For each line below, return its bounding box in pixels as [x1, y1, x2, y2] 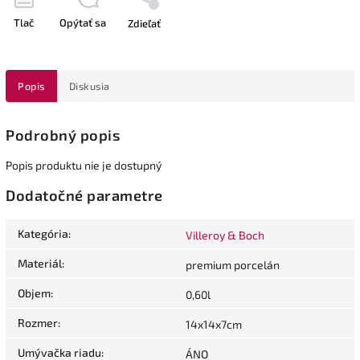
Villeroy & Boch [186, 228, 264, 243]
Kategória [18, 227, 68, 241]
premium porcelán [186, 258, 280, 272]
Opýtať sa [59, 15, 106, 29]
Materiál [18, 256, 62, 271]
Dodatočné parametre [6, 186, 163, 205]
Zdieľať [127, 16, 161, 30]
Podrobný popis [6, 125, 120, 144]
